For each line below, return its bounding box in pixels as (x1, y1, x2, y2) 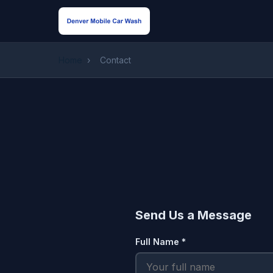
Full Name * (135, 236, 186, 247)
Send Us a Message (135, 208, 252, 222)
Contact (100, 55, 131, 65)
